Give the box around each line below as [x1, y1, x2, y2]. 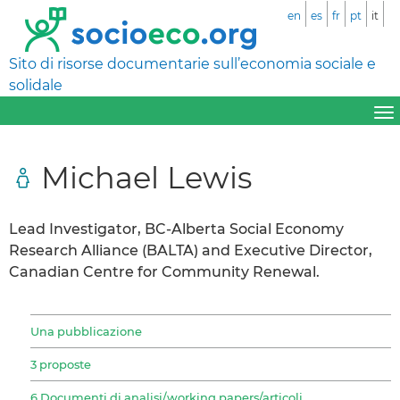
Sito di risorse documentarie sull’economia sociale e [9, 55, 376, 72]
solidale [9, 77, 62, 94]
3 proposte [30, 356, 91, 371]
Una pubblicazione [30, 323, 142, 338]
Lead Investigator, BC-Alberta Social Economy [9, 220, 344, 237]
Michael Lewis [41, 158, 252, 196]
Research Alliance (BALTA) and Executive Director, [9, 241, 372, 259]
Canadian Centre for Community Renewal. [9, 262, 320, 280]
